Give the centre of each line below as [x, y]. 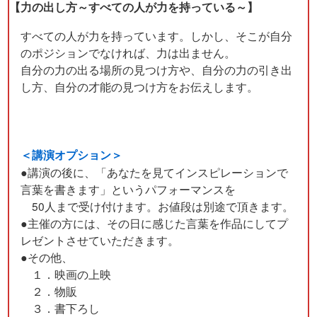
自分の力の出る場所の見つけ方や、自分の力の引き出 [157, 70]
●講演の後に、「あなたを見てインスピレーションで [155, 172]
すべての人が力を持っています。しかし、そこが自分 [157, 36]
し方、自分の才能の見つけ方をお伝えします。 [140, 87]
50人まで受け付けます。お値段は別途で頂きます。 [157, 206]
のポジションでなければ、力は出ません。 [128, 53]
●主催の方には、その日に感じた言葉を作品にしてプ [155, 223]
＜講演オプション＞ [72, 155]
